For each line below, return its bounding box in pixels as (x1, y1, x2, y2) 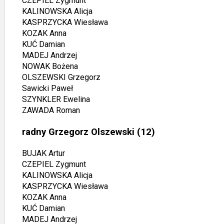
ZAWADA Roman (22, 105, 80, 115)
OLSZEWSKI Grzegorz (22, 72, 100, 82)
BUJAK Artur (22, 148, 65, 158)
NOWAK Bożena (22, 61, 78, 71)
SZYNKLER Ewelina (22, 94, 90, 104)
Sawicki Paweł (22, 83, 73, 93)
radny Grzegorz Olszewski (22, 126, 134, 138)
